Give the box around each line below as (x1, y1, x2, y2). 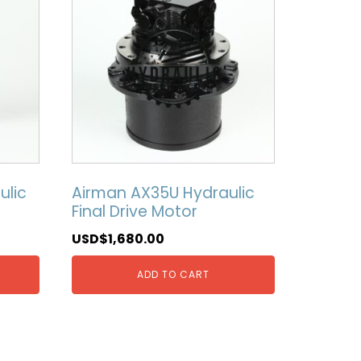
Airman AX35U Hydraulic (71, 182, 255, 205)
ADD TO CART (136, 267, 210, 281)
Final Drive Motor (71, 201, 197, 223)
